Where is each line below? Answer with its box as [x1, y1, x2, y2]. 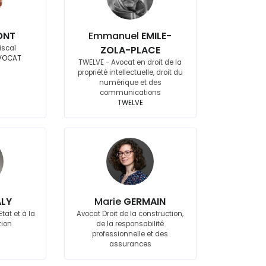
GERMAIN [123, 195, 166, 208]
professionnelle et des [92, 229, 169, 239]
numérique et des [99, 78, 161, 87]
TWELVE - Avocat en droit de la [78, 58, 182, 67]
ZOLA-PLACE [100, 43, 160, 57]
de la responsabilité [96, 219, 164, 229]
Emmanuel [88, 29, 142, 43]
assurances [109, 239, 151, 249]
